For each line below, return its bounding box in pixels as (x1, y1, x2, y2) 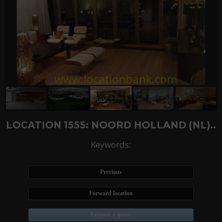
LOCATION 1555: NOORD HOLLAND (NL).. (5, 119, 216, 131)
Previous (100, 168, 122, 176)
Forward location (89, 190, 133, 197)
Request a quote (90, 211, 132, 219)
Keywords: (91, 139, 131, 151)
